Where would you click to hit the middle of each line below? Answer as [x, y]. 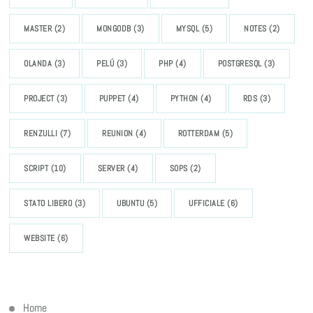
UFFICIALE [207, 204]
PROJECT [39, 99]
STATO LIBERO [48, 204]
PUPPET [112, 99]
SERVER [111, 169]
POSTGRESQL [240, 64]
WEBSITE [39, 239]
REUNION [118, 134]
